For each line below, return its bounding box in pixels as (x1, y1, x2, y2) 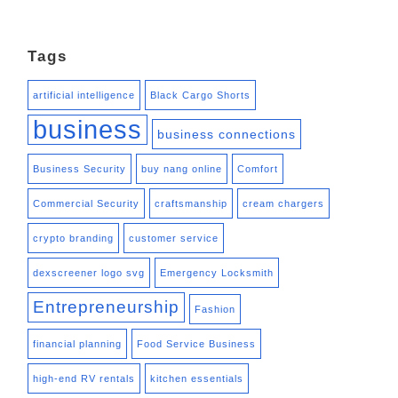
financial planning (33, 338, 122, 350)
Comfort (237, 163, 278, 175)
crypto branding (33, 233, 114, 244)
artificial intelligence (33, 90, 135, 101)
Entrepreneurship (33, 298, 179, 317)
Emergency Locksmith (160, 267, 274, 279)
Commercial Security (33, 198, 139, 210)
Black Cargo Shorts (150, 90, 251, 101)
